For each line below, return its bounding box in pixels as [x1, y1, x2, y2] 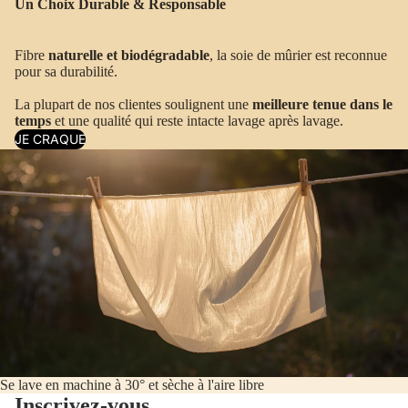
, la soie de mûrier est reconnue [209, 46, 387, 63]
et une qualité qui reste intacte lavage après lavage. [51, 112, 343, 128]
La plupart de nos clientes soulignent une [15, 96, 252, 112]
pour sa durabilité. [15, 63, 117, 79]
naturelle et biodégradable [48, 46, 209, 63]
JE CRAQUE [15, 130, 86, 147]
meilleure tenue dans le [252, 96, 393, 112]
